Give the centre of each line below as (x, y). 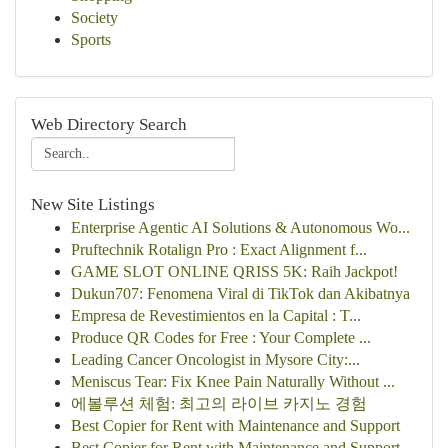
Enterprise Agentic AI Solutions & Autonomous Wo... (240, 227)
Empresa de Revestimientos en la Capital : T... (216, 315)
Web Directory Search (109, 124)
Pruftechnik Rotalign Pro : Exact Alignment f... (219, 249)
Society (94, 17)
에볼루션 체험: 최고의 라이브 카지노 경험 (219, 403)
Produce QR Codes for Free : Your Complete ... (221, 337)
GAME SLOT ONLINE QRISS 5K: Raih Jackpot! (234, 271)
